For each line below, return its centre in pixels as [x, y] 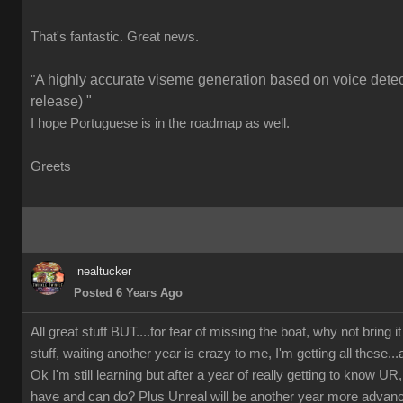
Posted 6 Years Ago [128, 293]
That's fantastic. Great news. [115, 37]
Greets [51, 166]
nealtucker [104, 271]
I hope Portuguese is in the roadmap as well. [162, 123]
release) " [61, 101]
